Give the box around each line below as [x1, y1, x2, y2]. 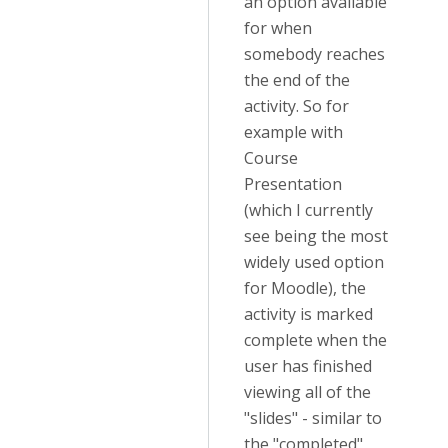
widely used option [244, 251, 384, 273]
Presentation [244, 173, 342, 195]
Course [244, 147, 298, 169]
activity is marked [244, 303, 373, 325]
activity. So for [244, 95, 349, 117]
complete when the [244, 329, 387, 351]
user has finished [244, 355, 372, 377]
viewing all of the [244, 381, 371, 403]
